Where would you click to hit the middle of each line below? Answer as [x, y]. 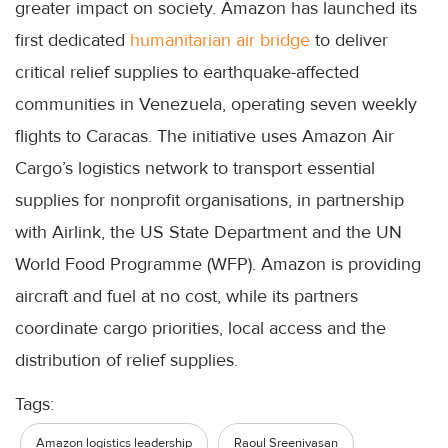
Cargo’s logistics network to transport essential [195, 167]
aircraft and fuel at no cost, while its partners [186, 295]
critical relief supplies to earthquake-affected [187, 71]
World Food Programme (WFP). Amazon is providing [218, 263]
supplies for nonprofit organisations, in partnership [209, 199]
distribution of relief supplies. [126, 359]
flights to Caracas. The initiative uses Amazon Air [204, 135]
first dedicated [72, 39]
